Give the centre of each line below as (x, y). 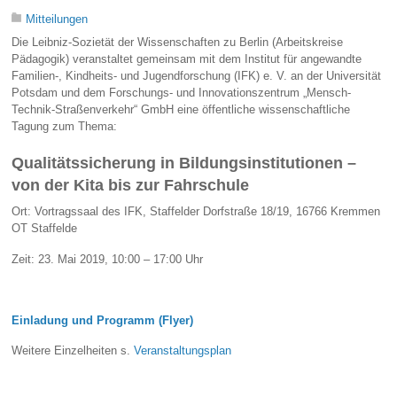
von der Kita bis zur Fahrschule (131, 186)
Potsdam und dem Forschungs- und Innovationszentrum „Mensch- (182, 93)
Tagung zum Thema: (65, 127)
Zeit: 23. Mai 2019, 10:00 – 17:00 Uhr (108, 259)
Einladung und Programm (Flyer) (103, 320)
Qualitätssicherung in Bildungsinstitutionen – (184, 163)
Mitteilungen (57, 19)
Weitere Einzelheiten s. (73, 351)
